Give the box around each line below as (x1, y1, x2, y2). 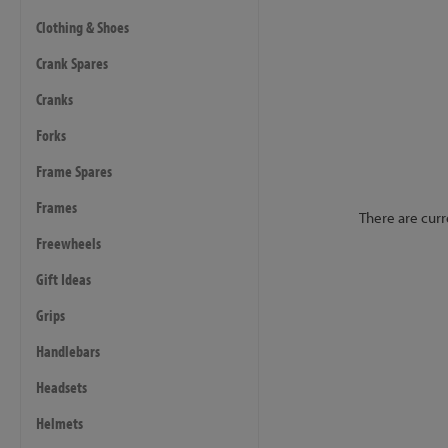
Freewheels (36, 233, 101, 253)
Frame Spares (36, 161, 112, 181)
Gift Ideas (36, 269, 91, 289)
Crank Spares (36, 53, 108, 73)
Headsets (36, 377, 87, 397)
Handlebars (36, 341, 100, 361)
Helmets (36, 413, 83, 433)
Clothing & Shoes (36, 17, 129, 37)
